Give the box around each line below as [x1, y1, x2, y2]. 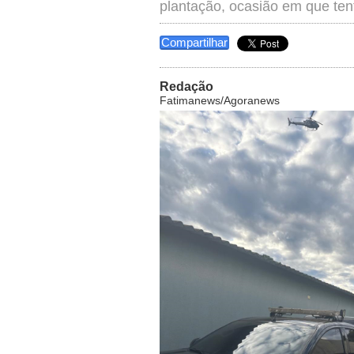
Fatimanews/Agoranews [160, 94, 280, 107]
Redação [160, 80, 213, 93]
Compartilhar [161, 36, 228, 49]
